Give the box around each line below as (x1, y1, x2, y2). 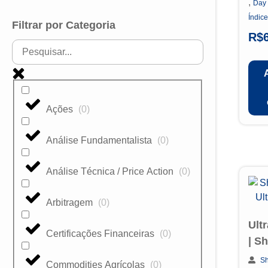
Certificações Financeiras (46, 228, 157, 239)
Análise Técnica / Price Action (46, 166, 176, 176)
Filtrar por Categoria (12, 19, 115, 31)
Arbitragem (46, 197, 95, 208)
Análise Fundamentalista (46, 135, 154, 145)
